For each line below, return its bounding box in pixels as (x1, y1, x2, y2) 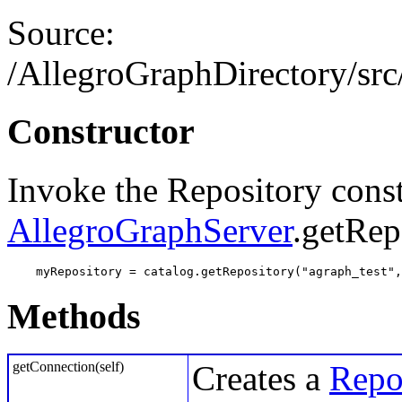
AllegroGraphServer (7, 210, 293, 249)
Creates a (192, 360, 329, 398)
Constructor (7, 111, 195, 153)
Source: (7, 13, 115, 53)
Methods (7, 295, 141, 336)
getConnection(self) (13, 359, 124, 375)
